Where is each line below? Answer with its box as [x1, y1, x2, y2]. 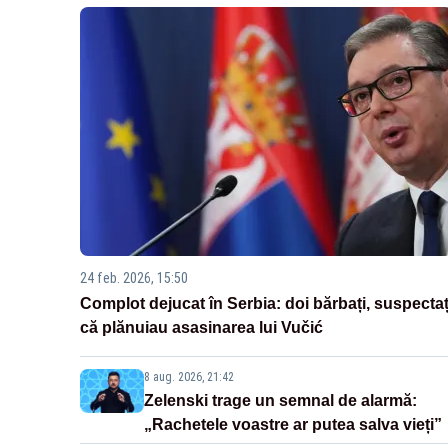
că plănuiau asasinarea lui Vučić [80, 319, 323, 337]
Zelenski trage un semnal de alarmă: [144, 392, 417, 410]
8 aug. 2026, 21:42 [144, 370, 234, 385]
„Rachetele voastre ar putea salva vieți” [144, 416, 442, 434]
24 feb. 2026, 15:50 [80, 270, 188, 287]
